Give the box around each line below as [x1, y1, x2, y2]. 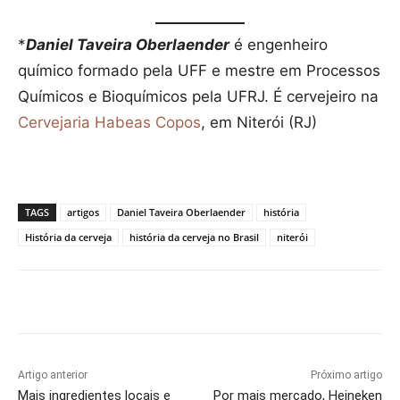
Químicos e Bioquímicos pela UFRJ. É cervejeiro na [18, 87, 379, 105]
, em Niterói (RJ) [201, 112, 317, 131]
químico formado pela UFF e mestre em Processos [18, 61, 380, 79]
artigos [67, 204, 99, 219]
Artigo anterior [18, 368, 87, 381]
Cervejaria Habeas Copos [18, 112, 201, 131]
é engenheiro [229, 35, 328, 54]
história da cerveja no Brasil [129, 229, 259, 244]
